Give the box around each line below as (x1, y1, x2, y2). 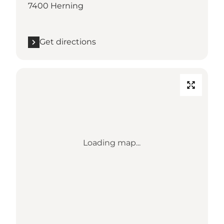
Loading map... (83, 138, 141, 148)
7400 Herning (28, 1, 83, 11)
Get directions (39, 37, 96, 47)
